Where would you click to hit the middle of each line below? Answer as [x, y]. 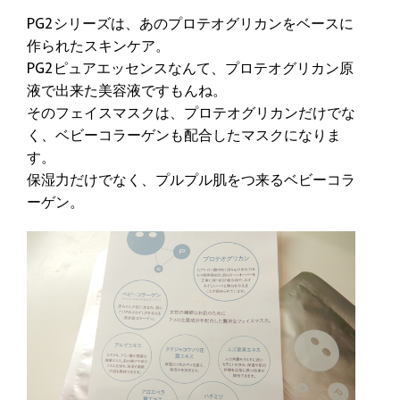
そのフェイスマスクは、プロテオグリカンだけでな [191, 113]
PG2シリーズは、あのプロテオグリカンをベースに [190, 24]
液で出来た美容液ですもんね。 [127, 91]
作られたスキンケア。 [98, 46]
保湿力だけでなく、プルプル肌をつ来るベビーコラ [191, 180]
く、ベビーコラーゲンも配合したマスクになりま [184, 135]
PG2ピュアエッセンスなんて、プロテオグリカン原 [190, 68]
